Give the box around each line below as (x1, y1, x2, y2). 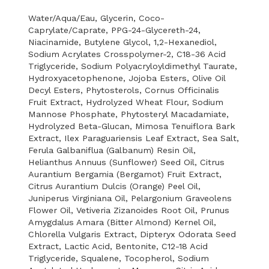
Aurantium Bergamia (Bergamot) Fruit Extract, (28, 169, 222, 179)
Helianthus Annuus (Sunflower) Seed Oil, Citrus (28, 157, 225, 167)
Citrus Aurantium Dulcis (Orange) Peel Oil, (28, 181, 201, 191)
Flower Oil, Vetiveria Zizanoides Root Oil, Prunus (28, 205, 230, 215)
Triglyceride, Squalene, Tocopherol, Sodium (28, 253, 210, 263)
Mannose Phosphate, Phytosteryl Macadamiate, (28, 109, 229, 119)
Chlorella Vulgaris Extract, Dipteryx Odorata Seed (28, 229, 237, 239)
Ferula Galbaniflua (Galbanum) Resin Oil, (28, 145, 196, 155)
